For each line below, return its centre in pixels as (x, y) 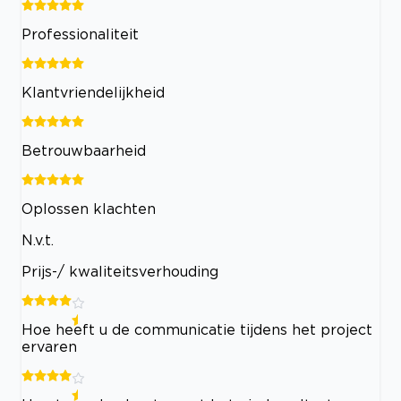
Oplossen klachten (89, 209)
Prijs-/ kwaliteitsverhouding (120, 271)
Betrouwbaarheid (84, 150)
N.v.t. (38, 240)
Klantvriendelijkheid (93, 92)
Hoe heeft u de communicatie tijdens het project (197, 329)
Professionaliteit (80, 34)
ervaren (49, 346)
